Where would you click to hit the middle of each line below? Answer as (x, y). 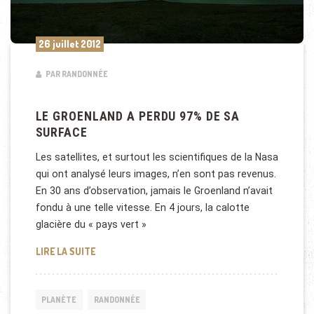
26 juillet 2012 (69, 44)
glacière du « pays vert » (91, 225)
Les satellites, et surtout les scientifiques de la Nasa (157, 157)
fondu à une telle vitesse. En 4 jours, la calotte (142, 208)
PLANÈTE (59, 299)
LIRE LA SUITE (65, 251)
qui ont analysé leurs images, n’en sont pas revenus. (156, 174)
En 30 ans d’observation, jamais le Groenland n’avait (154, 191)
